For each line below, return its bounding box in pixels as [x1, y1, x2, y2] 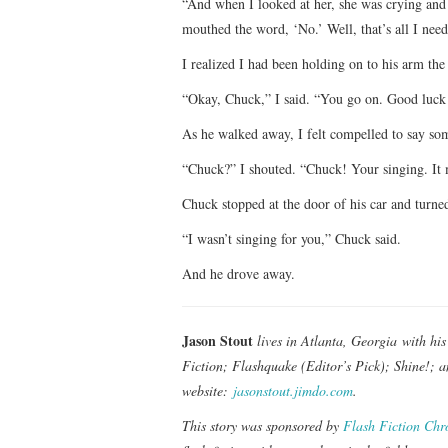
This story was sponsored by [182, 415, 343, 435]
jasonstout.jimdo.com [233, 380, 353, 400]
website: [182, 380, 233, 400]
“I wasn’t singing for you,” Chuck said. [182, 228, 401, 248]
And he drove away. [182, 263, 295, 283]
